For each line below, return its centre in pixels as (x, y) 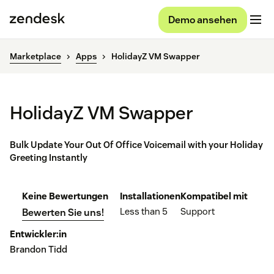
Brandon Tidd (39, 250)
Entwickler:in (38, 234)
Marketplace (35, 57)
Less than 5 (144, 212)
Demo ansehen (203, 20)
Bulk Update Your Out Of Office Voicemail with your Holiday (136, 145)
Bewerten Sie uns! (63, 213)
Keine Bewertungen (65, 196)
